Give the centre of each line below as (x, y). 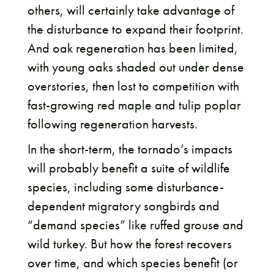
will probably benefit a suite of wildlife (128, 168)
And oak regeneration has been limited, (132, 48)
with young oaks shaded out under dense (135, 67)
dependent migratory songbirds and (123, 206)
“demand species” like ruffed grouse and (135, 225)
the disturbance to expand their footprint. (135, 29)
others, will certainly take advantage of (131, 10)
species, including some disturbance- (125, 187)
